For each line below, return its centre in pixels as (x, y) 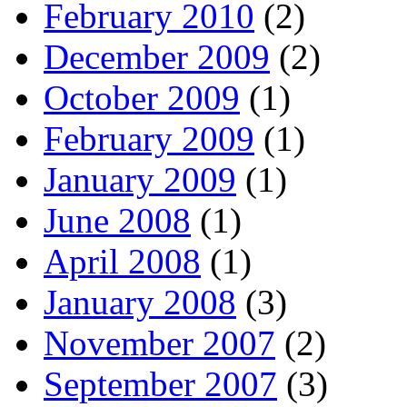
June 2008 (117, 221)
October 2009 (142, 98)
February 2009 (149, 139)
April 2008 (122, 262)
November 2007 (159, 343)
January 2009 (140, 180)
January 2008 (140, 303)
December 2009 (157, 57)
